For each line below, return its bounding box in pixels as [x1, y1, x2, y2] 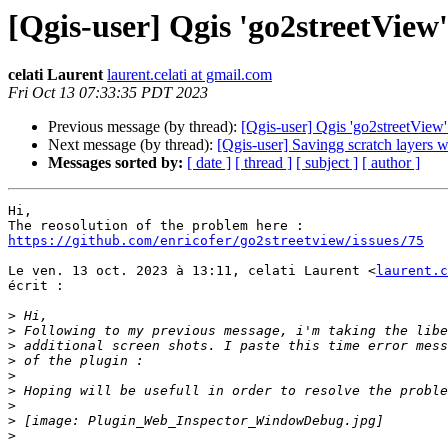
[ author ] [362, 154, 420, 172]
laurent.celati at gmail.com [107, 66, 272, 84]
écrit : [8, 278, 64, 294]
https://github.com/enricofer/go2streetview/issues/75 [8, 233, 424, 249]
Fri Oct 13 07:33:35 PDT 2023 [8, 84, 208, 102]
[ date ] [187, 154, 231, 172]
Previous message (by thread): [48, 118, 241, 136]
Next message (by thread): [48, 136, 217, 154]
